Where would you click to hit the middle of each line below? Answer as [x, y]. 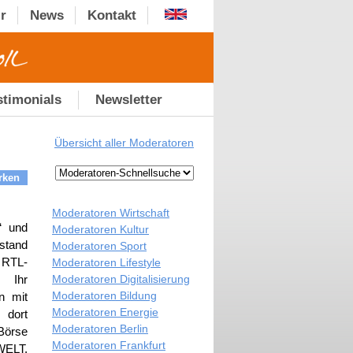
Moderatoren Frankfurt [109, 345]
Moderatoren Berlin [100, 329]
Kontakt [112, 15]
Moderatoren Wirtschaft [111, 213]
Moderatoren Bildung [104, 295]
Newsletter [129, 100]
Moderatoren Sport [99, 246]
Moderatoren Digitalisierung [121, 279]
